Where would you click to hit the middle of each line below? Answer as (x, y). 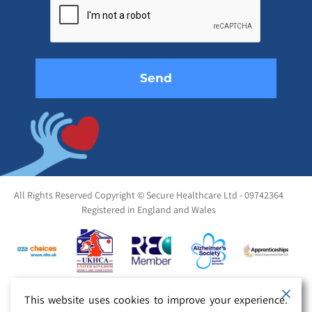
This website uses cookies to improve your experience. (156, 300)
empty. (173, 40)
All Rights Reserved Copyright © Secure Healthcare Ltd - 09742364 (148, 195)
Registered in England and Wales (148, 210)
